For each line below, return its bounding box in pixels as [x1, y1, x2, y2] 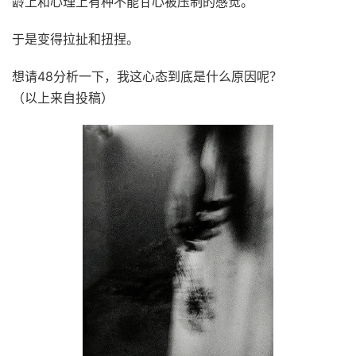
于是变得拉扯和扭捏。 [12, 31, 139, 47]
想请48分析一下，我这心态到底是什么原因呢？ [12, 68, 282, 84]
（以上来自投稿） [12, 90, 114, 106]
